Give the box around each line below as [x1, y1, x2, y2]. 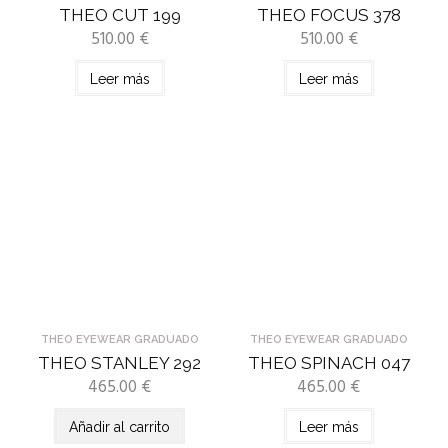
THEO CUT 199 [58, 5, 181, 26]
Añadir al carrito [69, 419, 170, 436]
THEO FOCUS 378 [256, 5, 401, 26]
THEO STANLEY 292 [38, 353, 201, 374]
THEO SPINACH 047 [247, 353, 410, 374]
